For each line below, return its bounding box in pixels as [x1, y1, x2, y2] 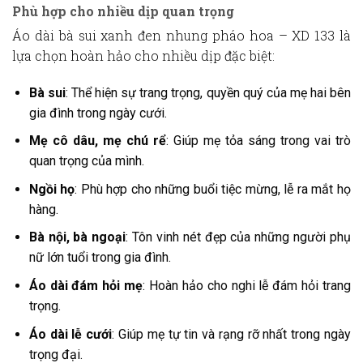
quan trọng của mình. [28, 153, 144, 169]
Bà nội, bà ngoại [28, 229, 126, 246]
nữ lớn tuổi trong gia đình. [28, 250, 171, 266]
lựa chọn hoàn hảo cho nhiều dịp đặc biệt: [12, 46, 275, 64]
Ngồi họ [28, 181, 75, 197]
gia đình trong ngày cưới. [28, 105, 167, 121]
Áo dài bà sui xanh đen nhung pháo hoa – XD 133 [12, 26, 335, 44]
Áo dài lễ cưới [28, 326, 113, 342]
